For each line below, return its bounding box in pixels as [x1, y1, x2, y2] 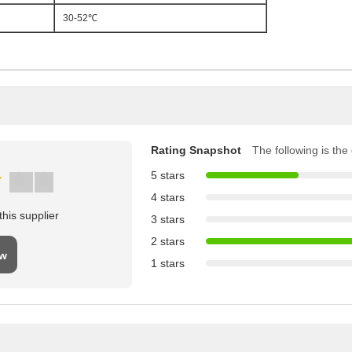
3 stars [151, 213, 185, 225]
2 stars [151, 235, 185, 247]
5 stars [151, 169, 185, 181]
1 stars [151, 257, 185, 269]
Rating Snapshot [151, 144, 241, 156]
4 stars [151, 191, 185, 203]
